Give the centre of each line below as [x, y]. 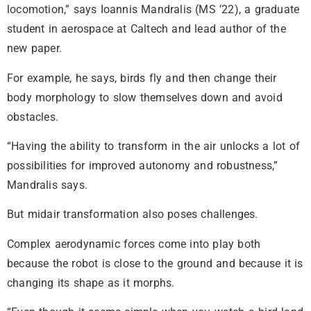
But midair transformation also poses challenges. [133, 215]
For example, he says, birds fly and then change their [142, 78]
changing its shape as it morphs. [91, 283]
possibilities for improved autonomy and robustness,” [143, 165]
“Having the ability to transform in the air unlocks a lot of [154, 146]
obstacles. [33, 117]
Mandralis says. [47, 185]
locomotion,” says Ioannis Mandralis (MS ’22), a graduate [153, 10]
